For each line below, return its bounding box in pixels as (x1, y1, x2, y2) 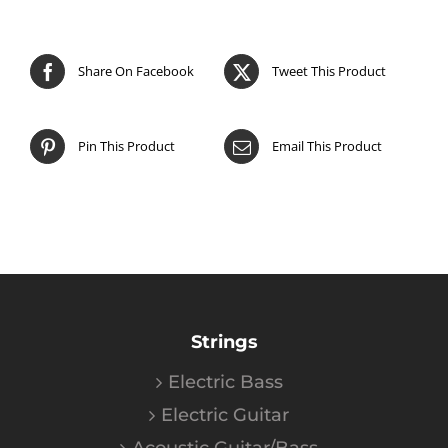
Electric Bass (167, 371, 283, 394)
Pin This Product (78, 137, 175, 156)
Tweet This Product (272, 62, 386, 81)
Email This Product (272, 137, 382, 156)
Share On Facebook (78, 62, 194, 81)
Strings (190, 331, 258, 354)
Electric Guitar (161, 404, 289, 427)
